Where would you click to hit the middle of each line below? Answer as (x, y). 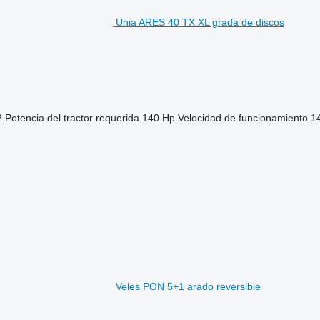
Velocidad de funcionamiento (242, 117)
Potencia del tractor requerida (72, 117)
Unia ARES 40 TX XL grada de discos (200, 22)
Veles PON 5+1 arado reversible (188, 286)
